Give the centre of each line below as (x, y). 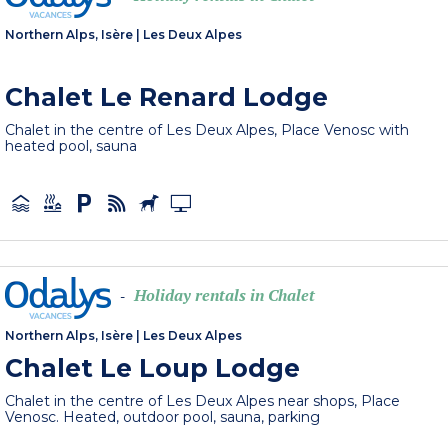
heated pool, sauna (71, 146)
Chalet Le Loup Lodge (153, 367)
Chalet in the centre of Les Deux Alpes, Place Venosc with (207, 130)
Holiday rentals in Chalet (225, 295)
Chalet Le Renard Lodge (167, 97)
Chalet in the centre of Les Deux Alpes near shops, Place (203, 400)
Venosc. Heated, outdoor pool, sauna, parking (163, 416)
